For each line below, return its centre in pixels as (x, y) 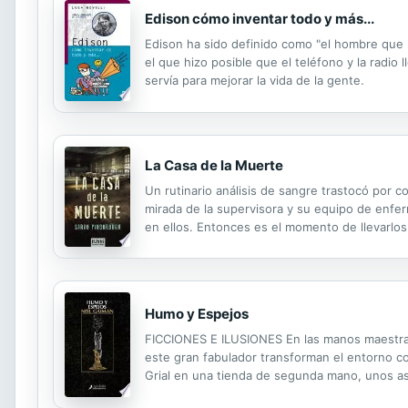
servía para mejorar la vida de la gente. (255, 81)
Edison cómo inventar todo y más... (260, 19)
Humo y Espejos (197, 313)
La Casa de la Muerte (214, 165)
